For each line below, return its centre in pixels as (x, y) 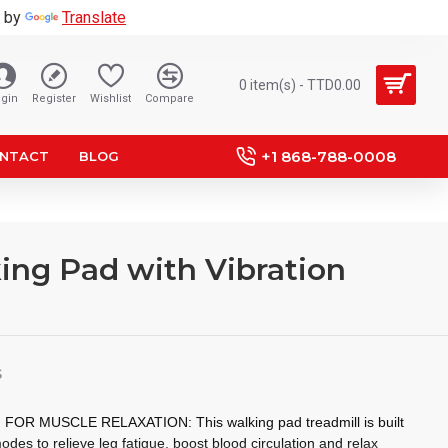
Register (54, 98)
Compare (169, 98)
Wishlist (110, 98)
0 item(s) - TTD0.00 (300, 84)
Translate (94, 17)
